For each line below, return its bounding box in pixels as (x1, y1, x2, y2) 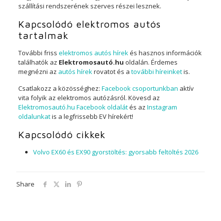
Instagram (147, 103, 177, 111)
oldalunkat (18, 112, 50, 121)
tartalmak (18, 30, 69, 41)
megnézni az (18, 67, 58, 76)
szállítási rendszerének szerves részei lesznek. (18, 1, 161, 10)
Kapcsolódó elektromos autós (18, 18, 161, 30)
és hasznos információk (128, 48, 202, 57)
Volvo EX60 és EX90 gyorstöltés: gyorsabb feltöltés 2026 (33, 147, 198, 156)
